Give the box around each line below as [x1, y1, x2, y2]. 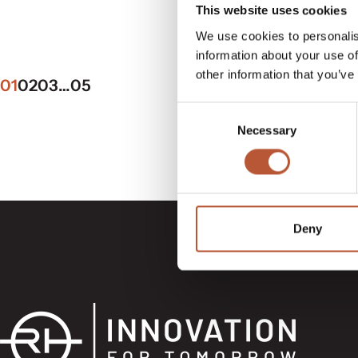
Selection [177, 123, 225, 137]
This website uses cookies [195, 3, 347, 18]
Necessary [237, 123, 296, 137]
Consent [177, 104, 221, 118]
